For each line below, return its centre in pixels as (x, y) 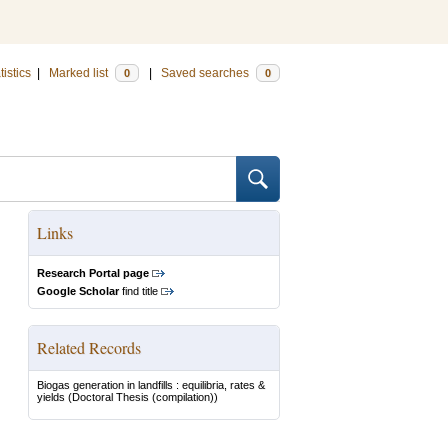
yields (51, 397)
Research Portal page (93, 273)
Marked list (80, 73)
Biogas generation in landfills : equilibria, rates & (151, 385)
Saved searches (206, 73)
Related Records (89, 347)
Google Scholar (78, 291)
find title (138, 291)
